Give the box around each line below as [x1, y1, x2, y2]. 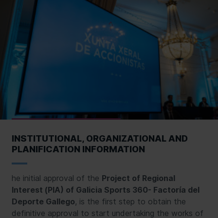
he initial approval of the [12, 173, 102, 183]
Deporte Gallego [12, 196, 75, 206]
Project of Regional [102, 173, 175, 183]
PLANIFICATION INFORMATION [12, 144, 145, 154]
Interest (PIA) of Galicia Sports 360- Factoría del [12, 184, 200, 195]
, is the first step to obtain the [75, 196, 186, 206]
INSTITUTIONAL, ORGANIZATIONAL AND [12, 133, 188, 144]
